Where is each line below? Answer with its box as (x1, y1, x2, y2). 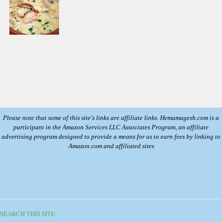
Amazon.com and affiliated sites (68, 142, 154, 150)
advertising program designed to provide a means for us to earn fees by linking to (1, 133, 221, 141)
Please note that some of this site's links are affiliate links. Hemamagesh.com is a (3, 114, 219, 122)
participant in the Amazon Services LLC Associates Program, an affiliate (13, 123, 209, 131)
